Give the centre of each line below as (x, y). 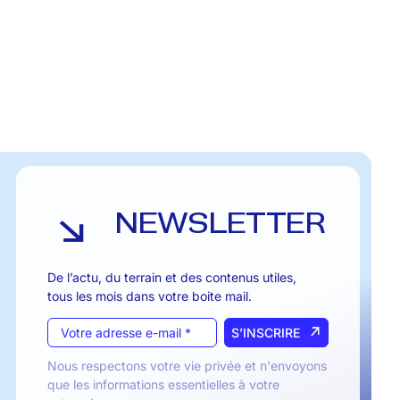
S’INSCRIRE (266, 332)
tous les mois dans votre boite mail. (149, 296)
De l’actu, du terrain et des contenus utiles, (177, 277)
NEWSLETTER (220, 224)
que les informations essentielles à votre (163, 384)
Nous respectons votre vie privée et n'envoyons (187, 365)
